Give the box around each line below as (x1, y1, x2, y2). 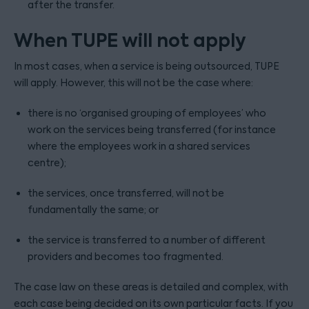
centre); (28, 157, 66, 169)
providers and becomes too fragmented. (28, 250, 223, 263)
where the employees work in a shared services (28, 140, 250, 152)
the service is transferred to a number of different (28, 234, 266, 246)
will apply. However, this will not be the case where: (14, 77, 253, 89)
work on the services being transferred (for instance (28, 123, 276, 136)
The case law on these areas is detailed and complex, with (14, 281, 288, 293)
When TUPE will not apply (14, 28, 246, 53)
